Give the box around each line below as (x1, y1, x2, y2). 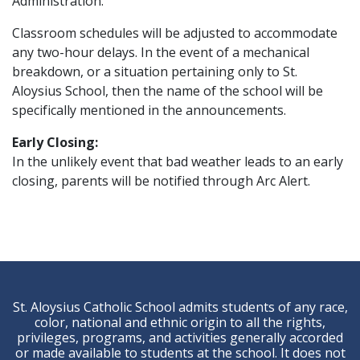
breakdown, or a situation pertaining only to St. (12, 63, 297, 80)
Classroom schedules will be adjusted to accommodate (12, 24, 337, 42)
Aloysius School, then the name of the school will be (12, 82, 323, 100)
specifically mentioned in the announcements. (12, 101, 286, 119)
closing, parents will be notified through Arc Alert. (12, 172, 310, 190)
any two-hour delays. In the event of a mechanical (12, 43, 309, 61)
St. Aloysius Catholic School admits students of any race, (12, 298, 348, 316)
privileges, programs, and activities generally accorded (17, 329, 343, 346)
